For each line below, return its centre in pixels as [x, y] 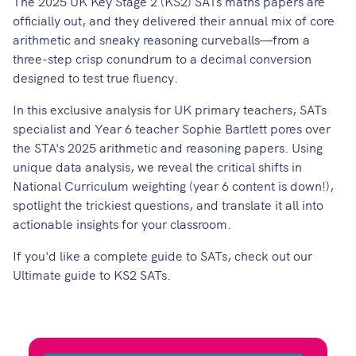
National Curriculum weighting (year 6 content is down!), [173, 185]
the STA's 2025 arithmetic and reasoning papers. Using [168, 147]
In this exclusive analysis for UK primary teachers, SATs [170, 109]
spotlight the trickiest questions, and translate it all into [168, 204]
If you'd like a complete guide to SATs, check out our [163, 255]
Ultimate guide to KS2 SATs [90, 274]
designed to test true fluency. [95, 77]
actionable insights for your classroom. [122, 223]
